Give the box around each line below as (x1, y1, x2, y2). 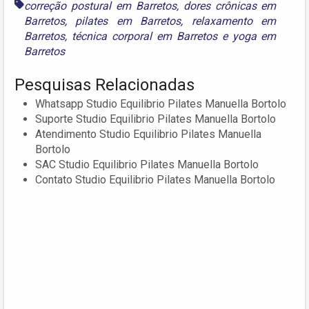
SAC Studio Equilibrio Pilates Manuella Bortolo (35, 157, 259, 171)
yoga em (232, 29, 277, 43)
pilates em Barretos (75, 14, 181, 28)
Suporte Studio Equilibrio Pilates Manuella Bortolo (35, 112, 276, 126)
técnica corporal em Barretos (71, 29, 217, 43)
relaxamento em (191, 14, 277, 28)
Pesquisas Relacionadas (14, 74, 195, 94)
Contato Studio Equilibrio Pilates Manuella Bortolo (35, 172, 275, 186)
